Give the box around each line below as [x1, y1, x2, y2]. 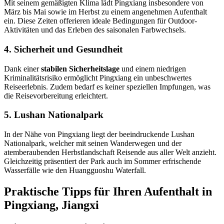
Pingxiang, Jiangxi [4, 198, 99, 211]
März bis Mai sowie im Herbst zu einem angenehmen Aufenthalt [4, 7, 207, 16]
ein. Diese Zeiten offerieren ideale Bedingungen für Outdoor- [4, 16, 197, 25]
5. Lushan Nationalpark [4, 109, 103, 120]
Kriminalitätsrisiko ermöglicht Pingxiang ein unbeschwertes [4, 73, 191, 82]
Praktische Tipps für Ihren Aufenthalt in [4, 184, 212, 198]
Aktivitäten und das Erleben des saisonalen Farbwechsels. [4, 25, 186, 34]
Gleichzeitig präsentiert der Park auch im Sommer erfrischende [4, 157, 201, 166]
